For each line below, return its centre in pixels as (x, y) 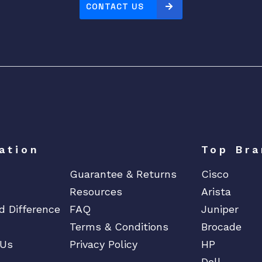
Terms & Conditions (119, 227)
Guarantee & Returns (123, 174)
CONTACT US (115, 7)
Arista (216, 192)
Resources (96, 192)
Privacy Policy (103, 244)
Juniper (220, 209)
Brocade (222, 227)
